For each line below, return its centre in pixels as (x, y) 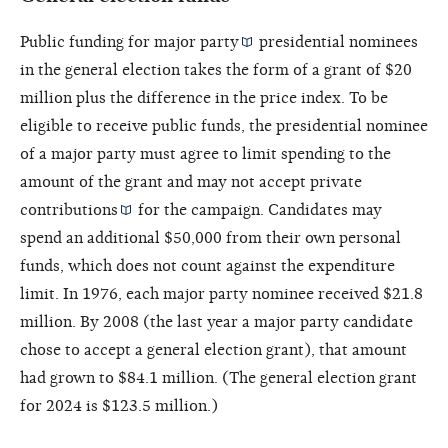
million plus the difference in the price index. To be (204, 97)
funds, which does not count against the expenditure (207, 265)
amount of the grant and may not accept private (191, 181)
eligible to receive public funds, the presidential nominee (224, 125)
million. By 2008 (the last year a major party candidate (216, 321)
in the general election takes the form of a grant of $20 (216, 69)
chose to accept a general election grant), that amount (213, 349)
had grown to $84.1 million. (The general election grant (218, 377)
